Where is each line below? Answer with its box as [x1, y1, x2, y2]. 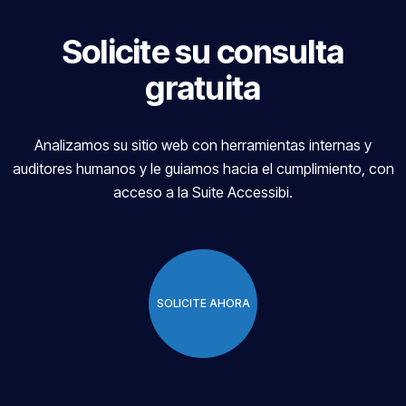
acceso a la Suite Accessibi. [113, 182, 293, 201]
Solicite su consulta [62, 31, 344, 72]
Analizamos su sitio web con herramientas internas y [34, 135, 372, 154]
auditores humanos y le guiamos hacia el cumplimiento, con [12, 159, 394, 178]
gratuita [145, 67, 261, 108]
